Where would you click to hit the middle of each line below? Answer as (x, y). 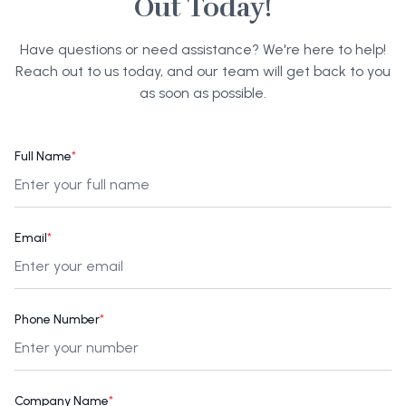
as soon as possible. (203, 92)
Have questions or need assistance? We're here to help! (203, 49)
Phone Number (57, 319)
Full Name (43, 156)
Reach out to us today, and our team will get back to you (203, 71)
